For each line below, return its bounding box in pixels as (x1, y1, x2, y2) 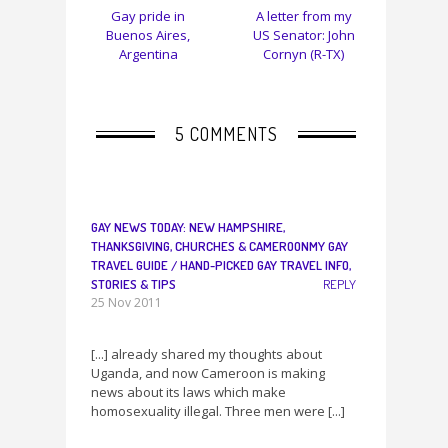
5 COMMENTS (174, 122, 278, 145)
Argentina (118, 44, 178, 63)
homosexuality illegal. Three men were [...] (91, 402, 345, 421)
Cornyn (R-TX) (263, 44, 345, 63)
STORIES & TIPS (91, 275, 176, 292)
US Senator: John (252, 25, 355, 44)
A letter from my (255, 6, 352, 25)
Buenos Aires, (106, 25, 191, 44)
